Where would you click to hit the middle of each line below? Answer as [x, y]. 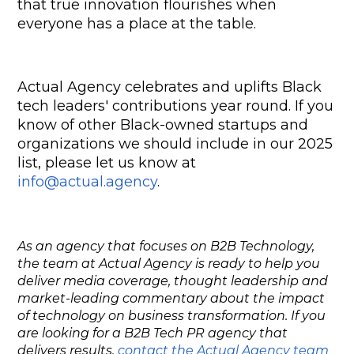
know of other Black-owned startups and [163, 125]
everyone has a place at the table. [137, 24]
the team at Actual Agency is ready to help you [169, 264]
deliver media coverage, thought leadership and [173, 281]
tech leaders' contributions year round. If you [176, 106]
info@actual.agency [88, 182]
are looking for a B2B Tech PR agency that [153, 333]
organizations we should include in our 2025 [175, 144]
